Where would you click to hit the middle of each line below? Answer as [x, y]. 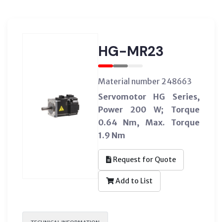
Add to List [133, 181]
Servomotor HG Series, [149, 96]
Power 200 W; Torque [149, 109]
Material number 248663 [145, 81]
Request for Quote [143, 159]
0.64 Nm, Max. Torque [149, 122]
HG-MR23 [131, 51]
